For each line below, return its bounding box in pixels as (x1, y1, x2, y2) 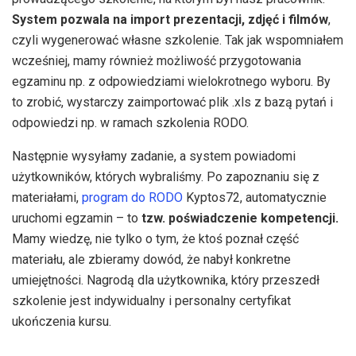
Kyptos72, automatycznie (183, 190, 327, 206)
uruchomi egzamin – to (12, 211, 141, 226)
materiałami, (12, 190, 82, 206)
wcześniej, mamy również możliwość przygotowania (12, 53, 301, 69)
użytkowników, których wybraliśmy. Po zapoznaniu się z (12, 169, 319, 185)
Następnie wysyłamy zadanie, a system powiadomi (12, 149, 296, 164)
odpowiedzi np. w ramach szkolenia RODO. (12, 115, 249, 131)
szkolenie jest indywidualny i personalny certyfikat (12, 293, 291, 309)
